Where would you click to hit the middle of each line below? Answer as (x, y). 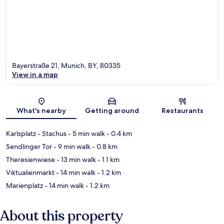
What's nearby (41, 111)
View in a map (35, 75)
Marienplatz (24, 186)
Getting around (112, 111)
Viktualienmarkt (30, 173)
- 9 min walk (71, 147)
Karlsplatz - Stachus (36, 134)
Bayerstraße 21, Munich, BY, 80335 (66, 66)
